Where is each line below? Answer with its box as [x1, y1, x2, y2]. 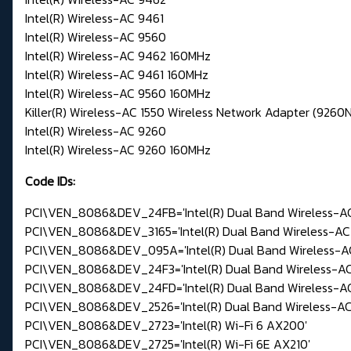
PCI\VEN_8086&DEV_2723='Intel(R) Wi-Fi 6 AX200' [25, 316, 307, 335]
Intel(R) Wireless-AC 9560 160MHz [25, 84, 211, 103]
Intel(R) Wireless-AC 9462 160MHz [25, 46, 211, 66]
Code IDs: [25, 172, 75, 191]
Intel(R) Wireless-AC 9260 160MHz [25, 140, 211, 160]
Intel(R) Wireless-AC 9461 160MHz [25, 65, 208, 85]
